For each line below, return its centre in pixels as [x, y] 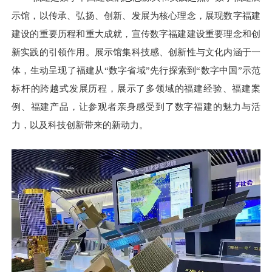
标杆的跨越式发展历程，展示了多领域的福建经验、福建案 [136, 89]
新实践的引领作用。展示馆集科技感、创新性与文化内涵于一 [136, 52]
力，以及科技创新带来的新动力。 [80, 125]
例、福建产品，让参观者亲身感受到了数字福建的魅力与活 [136, 107]
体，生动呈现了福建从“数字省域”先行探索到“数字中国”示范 [136, 70]
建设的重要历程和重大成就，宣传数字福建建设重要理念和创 [136, 34]
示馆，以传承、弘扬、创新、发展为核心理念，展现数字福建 [136, 16]
